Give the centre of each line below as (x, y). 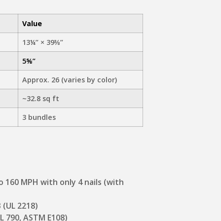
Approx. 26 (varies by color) (70, 79)
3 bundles (39, 117)
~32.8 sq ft (41, 98)
